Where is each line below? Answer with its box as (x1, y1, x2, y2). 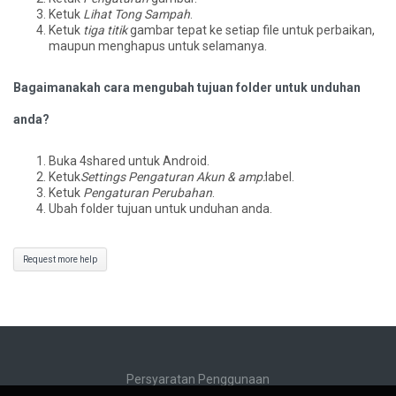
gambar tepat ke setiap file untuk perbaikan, (127, 23, 375, 38)
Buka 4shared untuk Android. (49, 154, 209, 169)
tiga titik (83, 23, 127, 38)
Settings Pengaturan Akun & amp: (80, 170, 265, 185)
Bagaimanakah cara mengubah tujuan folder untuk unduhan (13, 80, 361, 95)
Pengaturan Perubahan (83, 186, 212, 201)
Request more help (23, 255, 97, 265)
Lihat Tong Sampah (83, 7, 190, 22)
